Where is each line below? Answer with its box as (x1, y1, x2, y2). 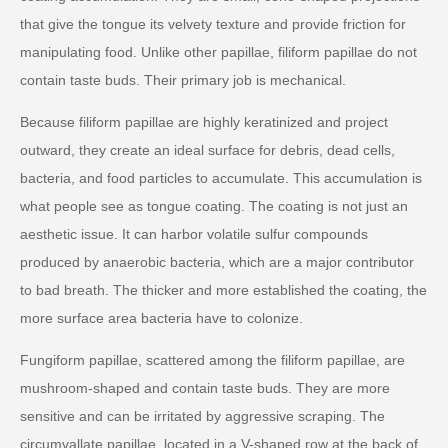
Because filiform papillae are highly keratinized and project (20, 114, 388, 130)
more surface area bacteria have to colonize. (20, 310, 303, 326)
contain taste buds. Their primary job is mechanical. (20, 72, 346, 88)
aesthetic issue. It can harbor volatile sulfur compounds (20, 226, 368, 242)
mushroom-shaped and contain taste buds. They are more (20, 380, 390, 396)
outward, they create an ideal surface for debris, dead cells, (20, 142, 395, 158)
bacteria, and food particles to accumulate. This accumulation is (20, 170, 422, 186)
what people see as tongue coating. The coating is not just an (20, 198, 408, 214)
